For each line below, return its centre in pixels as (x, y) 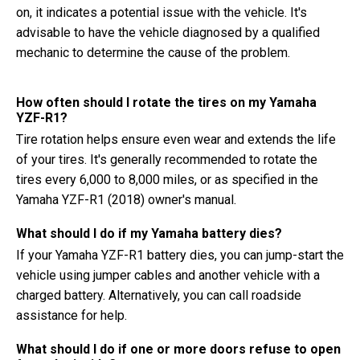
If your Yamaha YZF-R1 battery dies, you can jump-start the (180, 255)
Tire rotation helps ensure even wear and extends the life (176, 139)
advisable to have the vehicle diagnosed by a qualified (168, 33)
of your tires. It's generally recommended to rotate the (167, 160)
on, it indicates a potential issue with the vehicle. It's (162, 12)
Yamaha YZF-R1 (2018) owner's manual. (126, 200)
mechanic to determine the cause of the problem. (153, 53)
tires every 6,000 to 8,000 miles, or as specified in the (167, 180)
